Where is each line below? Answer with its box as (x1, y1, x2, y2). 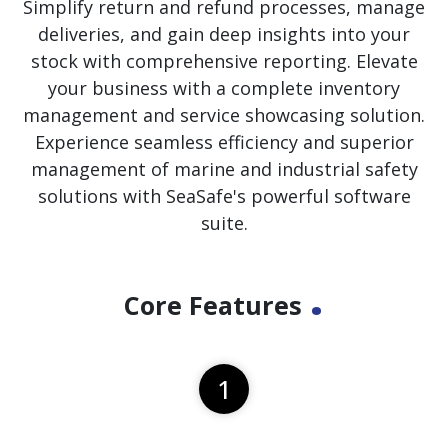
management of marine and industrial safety (30, 157, 418, 182)
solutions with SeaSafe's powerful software (37, 184, 411, 209)
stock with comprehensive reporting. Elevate (30, 49, 418, 74)
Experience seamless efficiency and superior (34, 130, 414, 155)
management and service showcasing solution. (23, 103, 425, 128)
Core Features (124, 287, 309, 322)
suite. (200, 211, 248, 236)
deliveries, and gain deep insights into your (38, 22, 410, 47)
